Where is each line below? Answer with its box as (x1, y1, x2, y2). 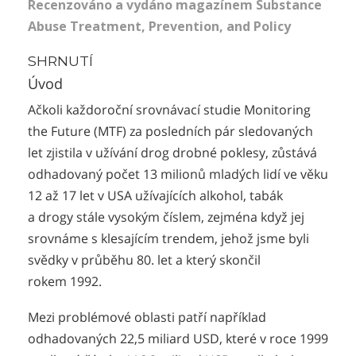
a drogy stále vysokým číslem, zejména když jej (28, 208, 304, 226)
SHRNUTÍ (28, 52, 93, 70)
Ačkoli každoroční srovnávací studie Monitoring (28, 101, 311, 119)
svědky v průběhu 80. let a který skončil (28, 251, 261, 269)
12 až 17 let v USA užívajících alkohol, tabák (28, 187, 283, 205)
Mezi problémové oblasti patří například (28, 308, 266, 326)
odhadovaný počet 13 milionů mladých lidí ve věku (28, 165, 328, 184)
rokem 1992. (28, 273, 102, 291)
